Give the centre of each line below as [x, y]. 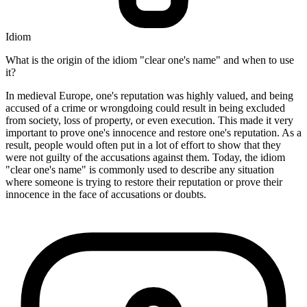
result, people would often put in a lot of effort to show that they [143, 145]
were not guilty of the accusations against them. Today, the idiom [145, 158]
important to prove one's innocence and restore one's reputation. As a [153, 133]
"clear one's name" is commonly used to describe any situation [140, 170]
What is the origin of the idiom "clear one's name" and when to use [150, 60]
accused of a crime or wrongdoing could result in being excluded [145, 108]
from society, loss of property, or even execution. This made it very [149, 121]
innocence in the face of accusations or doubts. [106, 195]
